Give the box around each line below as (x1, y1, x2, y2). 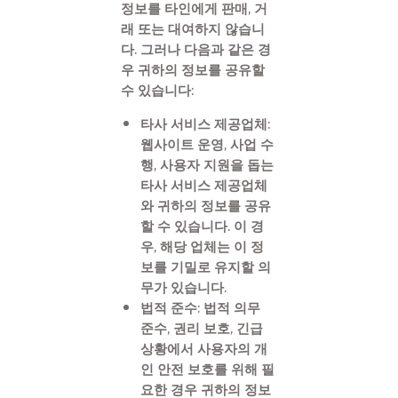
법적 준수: (140, 295, 201, 320)
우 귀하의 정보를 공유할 (121, 57, 265, 82)
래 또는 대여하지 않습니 (121, 16, 265, 41)
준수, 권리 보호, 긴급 (140, 315, 264, 340)
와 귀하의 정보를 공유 (140, 193, 272, 218)
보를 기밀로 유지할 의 (140, 254, 272, 279)
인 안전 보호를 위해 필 (140, 356, 275, 381)
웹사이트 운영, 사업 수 (140, 131, 275, 156)
